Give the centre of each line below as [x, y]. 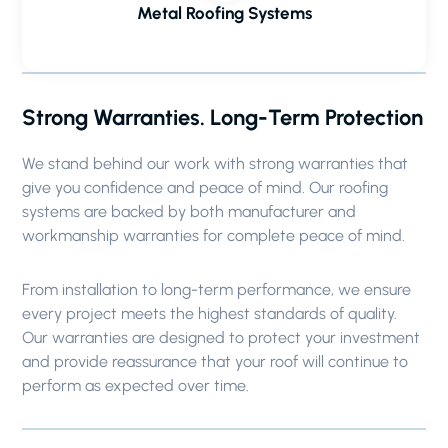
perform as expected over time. [136, 385]
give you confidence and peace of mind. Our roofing [205, 187]
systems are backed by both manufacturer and [189, 211]
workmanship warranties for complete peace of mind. [214, 235]
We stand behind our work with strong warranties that [215, 163]
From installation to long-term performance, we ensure [217, 289]
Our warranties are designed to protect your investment [221, 337]
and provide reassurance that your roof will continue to [215, 361]
